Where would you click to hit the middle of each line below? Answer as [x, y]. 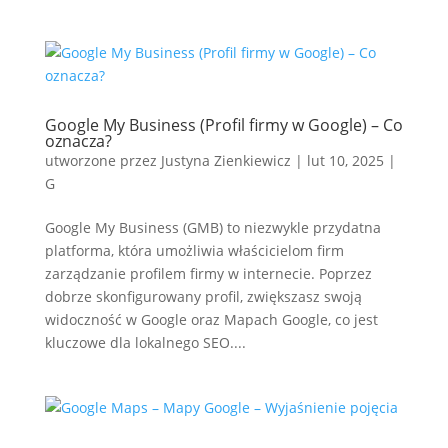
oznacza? [78, 141]
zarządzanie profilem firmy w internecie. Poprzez [208, 273]
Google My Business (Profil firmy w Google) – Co [223, 125]
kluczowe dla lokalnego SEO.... [145, 342]
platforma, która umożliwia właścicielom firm [194, 250]
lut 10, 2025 [345, 160]
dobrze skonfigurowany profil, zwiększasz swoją [203, 296]
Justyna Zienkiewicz [225, 160]
